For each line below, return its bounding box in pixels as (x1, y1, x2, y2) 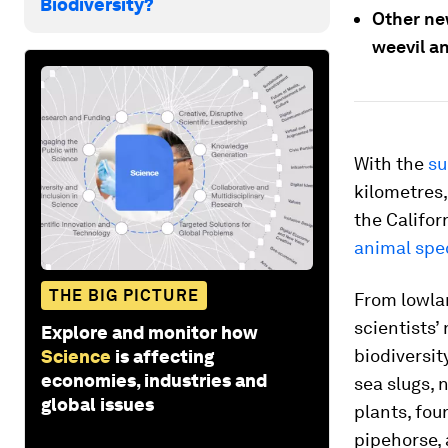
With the (354, 153, 428, 174)
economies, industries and (41, 369, 267, 391)
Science (41, 345, 111, 367)
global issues (41, 393, 154, 415)
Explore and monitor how (41, 321, 258, 343)
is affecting (115, 345, 214, 367)
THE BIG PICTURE (49, 285, 199, 305)
